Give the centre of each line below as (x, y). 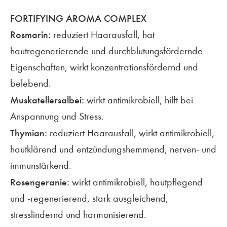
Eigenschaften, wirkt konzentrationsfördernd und (104, 67)
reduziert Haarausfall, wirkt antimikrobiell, (131, 133)
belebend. (31, 83)
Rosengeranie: (40, 182)
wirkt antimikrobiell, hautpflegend (136, 182)
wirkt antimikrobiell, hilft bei (139, 100)
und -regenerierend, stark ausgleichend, (89, 198)
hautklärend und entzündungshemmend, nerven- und (113, 149)
